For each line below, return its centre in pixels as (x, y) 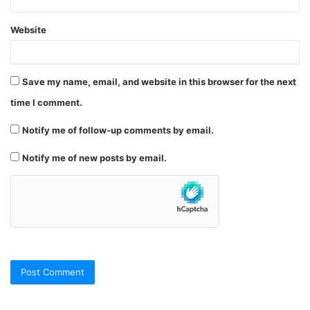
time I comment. (46, 102)
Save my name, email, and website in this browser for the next (159, 82)
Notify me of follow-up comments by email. (118, 130)
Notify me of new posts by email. (94, 158)
